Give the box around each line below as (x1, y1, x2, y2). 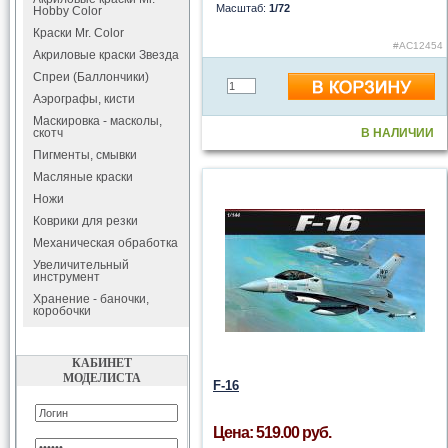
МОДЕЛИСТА (63, 371, 141, 385)
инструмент (33, 270, 100, 284)
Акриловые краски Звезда (33, 48, 179, 62)
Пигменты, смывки (33, 148, 137, 162)
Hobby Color (33, 4, 102, 18)
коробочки (33, 304, 91, 318)
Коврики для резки (33, 214, 138, 228)
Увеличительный (33, 258, 129, 272)
